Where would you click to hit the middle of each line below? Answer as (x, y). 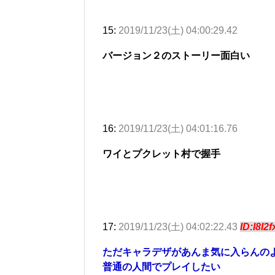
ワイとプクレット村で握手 (161, 153)
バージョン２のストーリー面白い (176, 55)
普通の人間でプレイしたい (161, 266)
